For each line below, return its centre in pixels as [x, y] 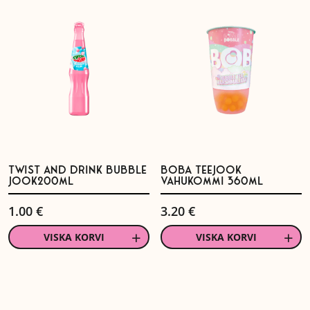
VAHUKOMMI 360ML [212, 182]
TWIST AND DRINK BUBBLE [77, 171]
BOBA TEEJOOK [201, 171]
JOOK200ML [41, 182]
